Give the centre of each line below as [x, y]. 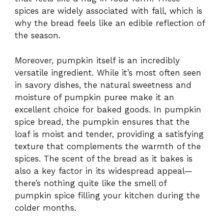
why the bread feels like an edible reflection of [110, 23]
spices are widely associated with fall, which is [109, 11]
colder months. [45, 207]
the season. [38, 36]
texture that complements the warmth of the [108, 146]
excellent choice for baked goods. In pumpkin [108, 109]
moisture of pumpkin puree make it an [95, 97]
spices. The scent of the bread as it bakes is [104, 158]
